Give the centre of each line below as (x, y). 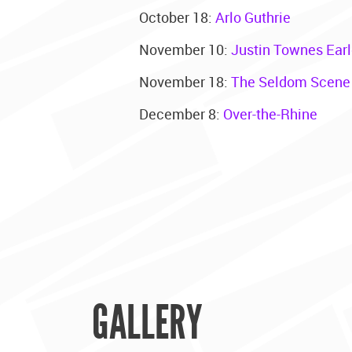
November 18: (185, 81)
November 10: (185, 49)
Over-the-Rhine (270, 114)
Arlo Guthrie (253, 17)
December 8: (181, 114)
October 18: (177, 17)
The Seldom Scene (291, 81)
